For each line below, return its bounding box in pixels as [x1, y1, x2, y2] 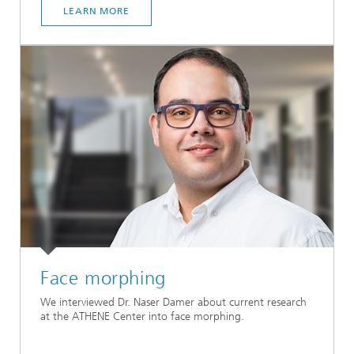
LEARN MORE [63, 6, 130, 17]
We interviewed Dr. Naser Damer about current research [40, 296, 307, 310]
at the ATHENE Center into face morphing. [40, 310, 244, 324]
